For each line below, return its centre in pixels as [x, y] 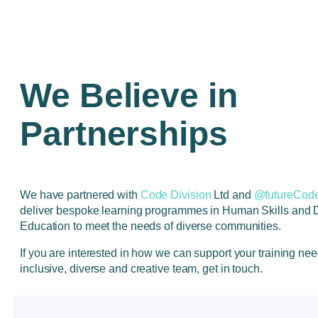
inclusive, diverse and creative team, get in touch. [143, 269]
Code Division [176, 195]
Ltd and [232, 195]
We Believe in [129, 96]
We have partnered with [80, 195]
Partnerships [124, 134]
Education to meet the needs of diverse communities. [150, 226]
